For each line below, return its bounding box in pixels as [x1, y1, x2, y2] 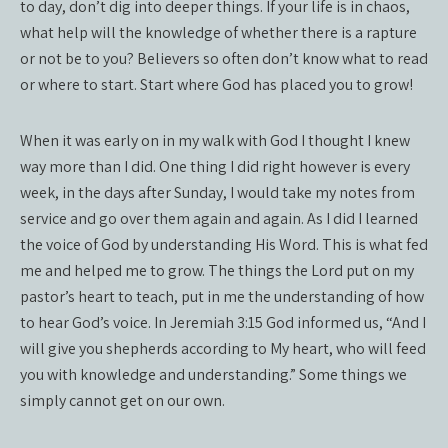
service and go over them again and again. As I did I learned [20, 208, 418, 229]
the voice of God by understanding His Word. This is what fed [20, 234, 428, 255]
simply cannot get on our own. [20, 390, 225, 411]
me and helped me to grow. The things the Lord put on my [20, 260, 414, 281]
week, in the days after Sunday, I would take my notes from [20, 182, 415, 203]
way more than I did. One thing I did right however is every [20, 156, 410, 177]
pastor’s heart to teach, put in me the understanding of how [20, 286, 424, 307]
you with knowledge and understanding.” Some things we [20, 364, 407, 385]
